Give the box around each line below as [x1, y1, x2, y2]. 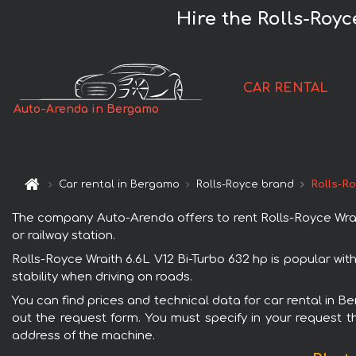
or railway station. [12, 228, 115, 242]
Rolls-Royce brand [196, 179, 295, 191]
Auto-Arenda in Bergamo [14, 103, 160, 116]
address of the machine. [12, 328, 155, 342]
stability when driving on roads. [12, 269, 192, 284]
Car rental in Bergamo [59, 179, 180, 191]
